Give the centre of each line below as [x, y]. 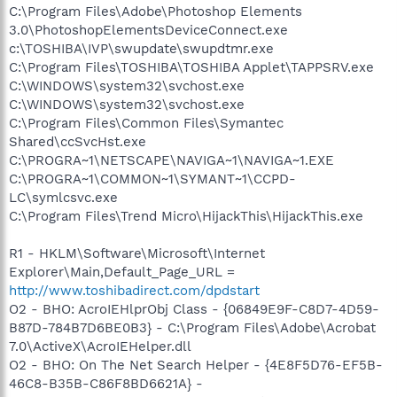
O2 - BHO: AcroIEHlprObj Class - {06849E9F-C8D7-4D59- [194, 309]
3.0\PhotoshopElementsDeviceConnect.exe [148, 30]
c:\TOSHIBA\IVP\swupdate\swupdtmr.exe [141, 49]
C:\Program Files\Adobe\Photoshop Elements [156, 12]
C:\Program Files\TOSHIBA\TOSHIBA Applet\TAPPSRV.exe [191, 67]
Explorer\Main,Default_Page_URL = [122, 272]
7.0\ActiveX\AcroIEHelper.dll [100, 346]
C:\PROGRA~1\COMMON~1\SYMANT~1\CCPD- [152, 179]
